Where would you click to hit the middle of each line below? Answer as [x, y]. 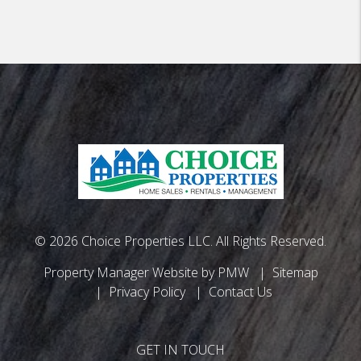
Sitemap [295, 272]
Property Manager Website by [130, 272]
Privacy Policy [147, 292]
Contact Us [241, 292]
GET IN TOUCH [180, 350]
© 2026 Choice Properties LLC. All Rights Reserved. [180, 241]
